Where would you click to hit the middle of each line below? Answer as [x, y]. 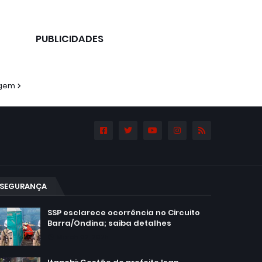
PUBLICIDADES [70, 39]
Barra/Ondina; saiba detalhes [110, 223]
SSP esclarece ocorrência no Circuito [124, 213]
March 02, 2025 [83, 237]
